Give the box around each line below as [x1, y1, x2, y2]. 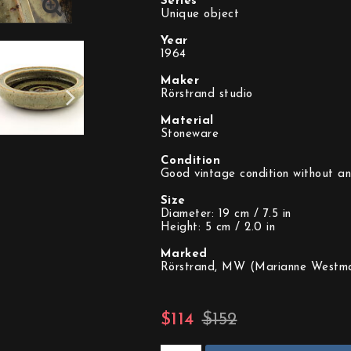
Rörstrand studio [160, 89, 253, 100]
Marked [160, 248, 208, 260]
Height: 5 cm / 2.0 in [160, 222, 275, 233]
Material [160, 115, 214, 127]
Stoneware [160, 128, 219, 140]
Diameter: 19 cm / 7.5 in [160, 208, 291, 220]
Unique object [160, 9, 239, 20]
